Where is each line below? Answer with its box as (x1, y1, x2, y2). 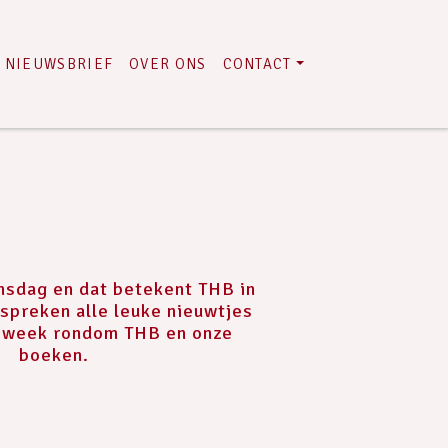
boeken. (18, 344, 89, 366)
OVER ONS (129, 55, 207, 73)
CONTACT (222, 55, 292, 73)
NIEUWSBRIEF (4, 55, 114, 73)
